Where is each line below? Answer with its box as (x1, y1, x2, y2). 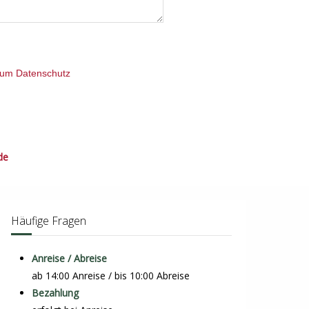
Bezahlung (31, 286, 79, 300)
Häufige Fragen (10, 213, 86, 229)
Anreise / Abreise (31, 252, 107, 266)
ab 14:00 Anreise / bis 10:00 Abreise (31, 269, 190, 283)
